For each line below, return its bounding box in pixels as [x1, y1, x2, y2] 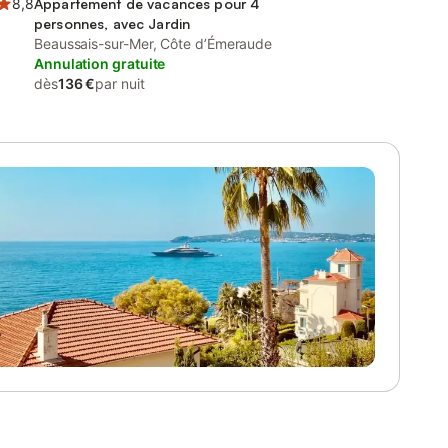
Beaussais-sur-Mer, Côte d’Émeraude [34, 35, 273, 52]
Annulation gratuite [34, 55, 166, 72]
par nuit [95, 75, 145, 92]
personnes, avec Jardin [34, 15, 191, 32]
